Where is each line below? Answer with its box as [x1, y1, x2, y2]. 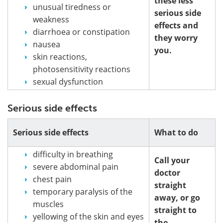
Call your [154, 154, 190, 166]
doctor [154, 167, 180, 178]
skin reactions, [33, 51, 87, 62]
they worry [154, 32, 198, 43]
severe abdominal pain [33, 161, 118, 172]
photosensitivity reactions [33, 63, 130, 75]
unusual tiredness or [33, 1, 111, 12]
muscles [33, 198, 64, 210]
